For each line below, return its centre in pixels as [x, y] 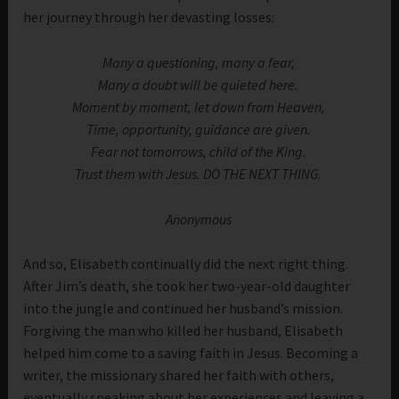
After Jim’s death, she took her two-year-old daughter [187, 286]
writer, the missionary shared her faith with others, [179, 375]
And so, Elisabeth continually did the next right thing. [186, 264]
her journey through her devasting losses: [152, 17]
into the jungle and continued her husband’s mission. [183, 309]
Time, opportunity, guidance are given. [198, 129]
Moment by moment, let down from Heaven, [198, 106]
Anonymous [198, 219]
